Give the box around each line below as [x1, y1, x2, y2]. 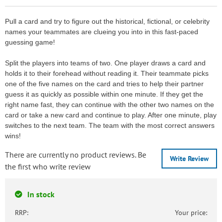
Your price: [175, 208, 207, 218]
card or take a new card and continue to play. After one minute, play [5, 111, 217, 119]
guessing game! [5, 38, 55, 47]
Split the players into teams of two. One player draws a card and [5, 59, 206, 67]
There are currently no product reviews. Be [5, 150, 146, 160]
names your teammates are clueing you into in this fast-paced [5, 28, 198, 36]
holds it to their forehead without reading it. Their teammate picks [5, 69, 209, 78]
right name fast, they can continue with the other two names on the [5, 101, 214, 109]
